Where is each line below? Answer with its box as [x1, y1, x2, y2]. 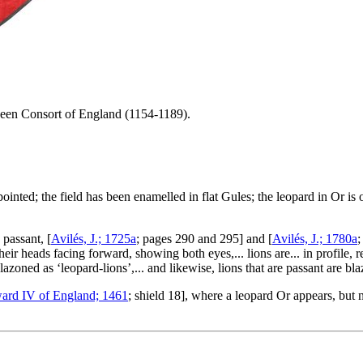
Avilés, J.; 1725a [51, 231, 136, 246]
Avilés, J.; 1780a [272, 231, 357, 246]
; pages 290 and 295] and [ [136, 231, 272, 246]
